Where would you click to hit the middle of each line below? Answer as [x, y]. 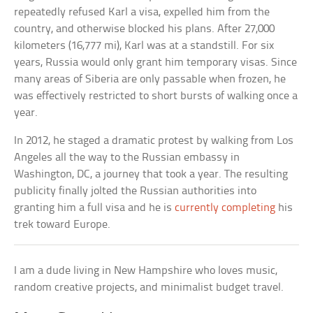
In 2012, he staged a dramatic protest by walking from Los [154, 141]
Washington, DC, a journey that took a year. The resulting [151, 175]
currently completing [225, 208]
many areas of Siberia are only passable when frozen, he [150, 80]
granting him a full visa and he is [95, 208]
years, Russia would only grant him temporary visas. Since [156, 63]
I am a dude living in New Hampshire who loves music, [146, 271]
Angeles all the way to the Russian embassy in [127, 158]
